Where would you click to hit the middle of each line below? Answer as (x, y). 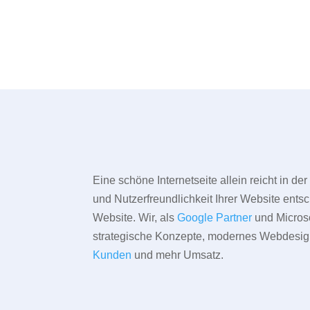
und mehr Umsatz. (178, 255)
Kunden (112, 255)
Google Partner (215, 218)
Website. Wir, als (135, 218)
